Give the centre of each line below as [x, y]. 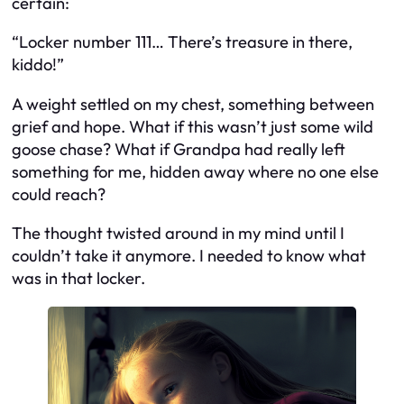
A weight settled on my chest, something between [193, 104]
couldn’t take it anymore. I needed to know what [189, 256]
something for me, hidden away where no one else [195, 171]
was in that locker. [78, 279]
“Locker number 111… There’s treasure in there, [182, 42]
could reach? [59, 194]
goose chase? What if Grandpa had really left [179, 149]
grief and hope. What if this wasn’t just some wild [193, 126]
